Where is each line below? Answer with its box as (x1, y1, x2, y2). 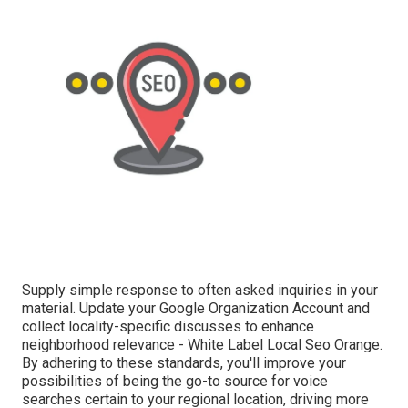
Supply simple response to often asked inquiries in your (22, 280, 378, 299)
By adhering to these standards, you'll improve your (22, 353, 346, 372)
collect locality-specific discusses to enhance (22, 317, 314, 335)
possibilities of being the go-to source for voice (22, 372, 328, 390)
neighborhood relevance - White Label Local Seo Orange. (22, 335, 382, 353)
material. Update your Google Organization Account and (22, 299, 370, 317)
